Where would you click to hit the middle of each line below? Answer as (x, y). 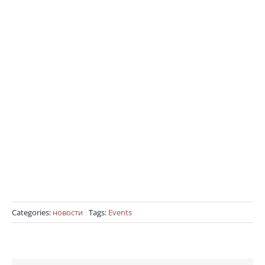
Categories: (32, 212)
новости (67, 212)
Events (120, 212)
